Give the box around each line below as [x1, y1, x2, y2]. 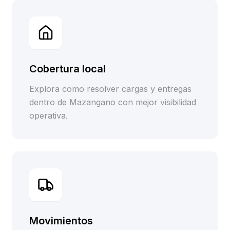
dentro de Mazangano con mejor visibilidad [29, 97, 196, 107]
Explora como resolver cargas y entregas [29, 84, 191, 94]
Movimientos [29, 215, 93, 227]
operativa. [29, 110, 68, 121]
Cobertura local [29, 63, 106, 75]
